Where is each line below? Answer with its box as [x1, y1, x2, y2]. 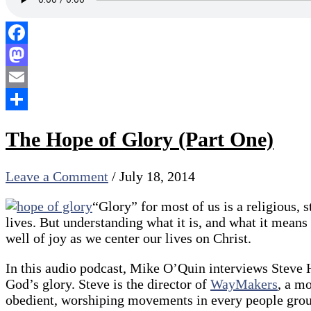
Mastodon [6, 69, 62, 85]
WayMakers [210, 276, 278, 292]
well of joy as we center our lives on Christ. [6, 230, 251, 246]
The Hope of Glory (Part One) [6, 127, 274, 151]
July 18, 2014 [119, 168, 195, 184]
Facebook [6, 47, 60, 63]
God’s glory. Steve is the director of [6, 276, 210, 292]
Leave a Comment [6, 168, 108, 184]
